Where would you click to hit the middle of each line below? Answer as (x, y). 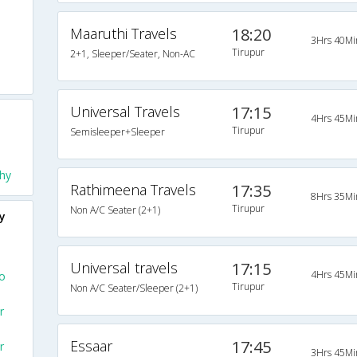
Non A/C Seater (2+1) (115, 210)
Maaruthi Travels (123, 34)
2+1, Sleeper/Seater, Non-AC (132, 54)
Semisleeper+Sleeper (117, 132)
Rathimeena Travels (133, 190)
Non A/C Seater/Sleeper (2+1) (133, 288)
